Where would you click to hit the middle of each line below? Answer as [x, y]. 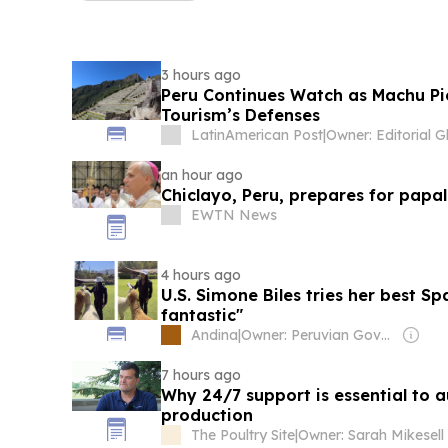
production [206, 415]
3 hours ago [200, 75]
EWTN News [233, 215]
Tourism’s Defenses [240, 115]
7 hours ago [200, 375]
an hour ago [201, 175]
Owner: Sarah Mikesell [370, 435]
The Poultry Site [242, 435]
